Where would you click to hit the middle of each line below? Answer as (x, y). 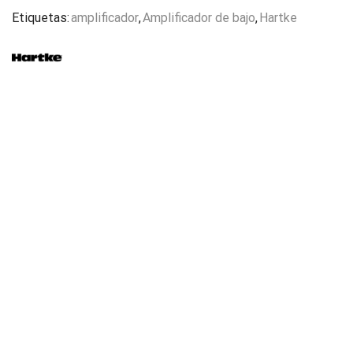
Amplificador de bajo (199, 17)
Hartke (278, 17)
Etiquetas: (41, 17)
